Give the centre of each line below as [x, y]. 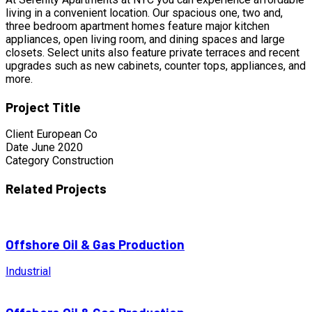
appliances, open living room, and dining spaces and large [145, 39]
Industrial [28, 272]
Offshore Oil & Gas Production [95, 244]
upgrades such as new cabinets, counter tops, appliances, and [156, 66]
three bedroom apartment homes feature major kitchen [138, 26]
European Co [67, 134]
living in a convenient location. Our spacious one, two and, [144, 13]
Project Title [43, 107]
